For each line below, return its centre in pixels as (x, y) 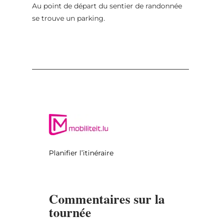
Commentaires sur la (107, 199)
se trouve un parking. (68, 18)
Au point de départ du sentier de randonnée (107, 6)
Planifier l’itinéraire (81, 153)
